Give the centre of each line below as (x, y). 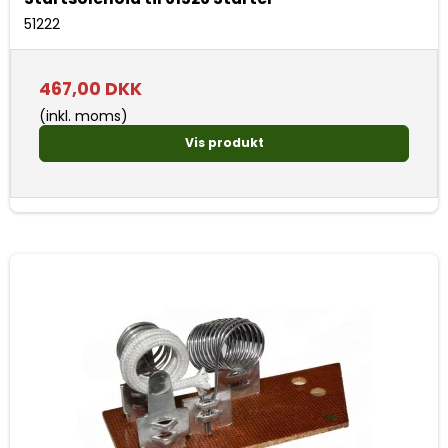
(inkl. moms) (83, 115)
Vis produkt (224, 143)
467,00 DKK (90, 88)
